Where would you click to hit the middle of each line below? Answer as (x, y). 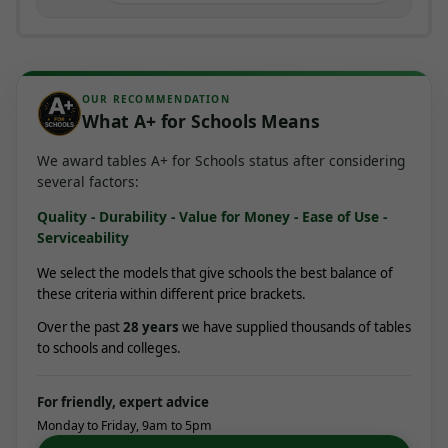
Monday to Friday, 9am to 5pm (124, 425)
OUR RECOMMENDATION (156, 99)
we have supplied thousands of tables (295, 327)
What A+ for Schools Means (201, 120)
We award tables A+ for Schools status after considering (221, 161)
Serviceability (83, 238)
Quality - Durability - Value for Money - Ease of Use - (212, 217)
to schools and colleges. (109, 348)
